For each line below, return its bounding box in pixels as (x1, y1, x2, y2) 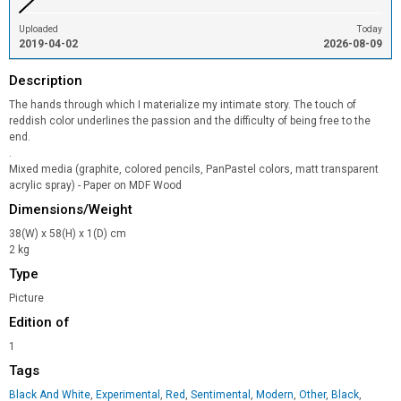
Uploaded (19, 24, 58, 34)
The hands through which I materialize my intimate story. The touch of (9, 98, 356, 111)
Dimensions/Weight (9, 201, 132, 218)
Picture (9, 292, 44, 304)
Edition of (9, 314, 70, 330)
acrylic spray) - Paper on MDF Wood (9, 179, 182, 192)
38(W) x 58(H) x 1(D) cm (9, 227, 126, 240)
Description (9, 73, 82, 89)
